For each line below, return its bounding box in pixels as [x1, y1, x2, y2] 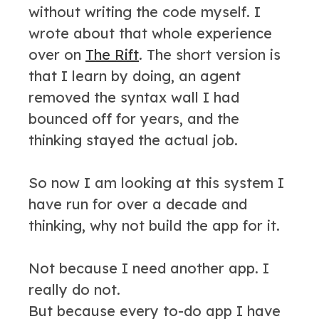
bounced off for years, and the [28, 109, 239, 127]
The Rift [85, 45, 139, 63]
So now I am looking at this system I [28, 173, 284, 192]
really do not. [28, 280, 120, 298]
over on [28, 45, 85, 63]
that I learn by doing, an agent [28, 66, 241, 85]
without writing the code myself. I [28, 2, 261, 21]
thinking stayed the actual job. [28, 130, 238, 149]
